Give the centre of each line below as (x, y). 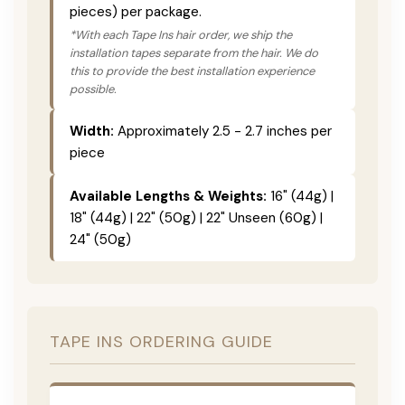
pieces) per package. (136, 11)
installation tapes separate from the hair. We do (194, 52)
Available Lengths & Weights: (168, 196)
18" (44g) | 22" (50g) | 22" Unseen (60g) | (196, 217)
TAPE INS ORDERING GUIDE (161, 341)
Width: (92, 131)
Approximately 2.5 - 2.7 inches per (223, 131)
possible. (93, 89)
